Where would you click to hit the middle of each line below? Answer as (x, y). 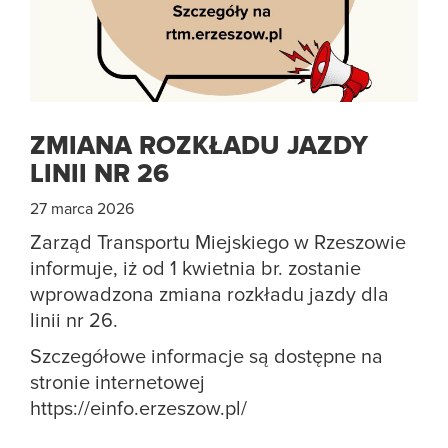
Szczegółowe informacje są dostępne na (206, 357)
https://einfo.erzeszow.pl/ (138, 409)
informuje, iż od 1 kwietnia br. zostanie (195, 269)
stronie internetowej (117, 383)
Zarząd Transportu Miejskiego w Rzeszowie (218, 243)
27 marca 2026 (82, 209)
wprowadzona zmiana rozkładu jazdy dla (209, 295)
